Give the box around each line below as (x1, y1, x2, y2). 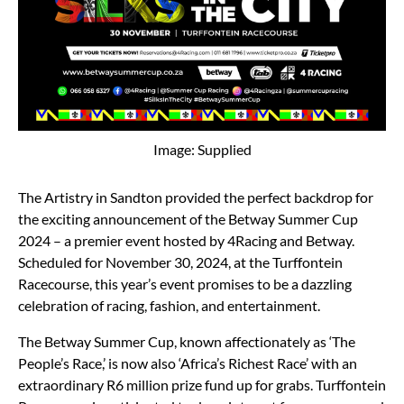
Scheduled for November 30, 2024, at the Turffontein (18, 252, 343, 271)
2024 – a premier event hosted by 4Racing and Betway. (18, 231, 354, 249)
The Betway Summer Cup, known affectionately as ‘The (18, 332, 355, 350)
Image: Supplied (152, 140, 252, 158)
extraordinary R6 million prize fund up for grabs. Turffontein (18, 375, 386, 393)
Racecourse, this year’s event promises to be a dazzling (18, 274, 352, 292)
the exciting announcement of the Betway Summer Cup (18, 209, 358, 227)
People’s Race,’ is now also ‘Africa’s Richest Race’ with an (18, 353, 357, 372)
